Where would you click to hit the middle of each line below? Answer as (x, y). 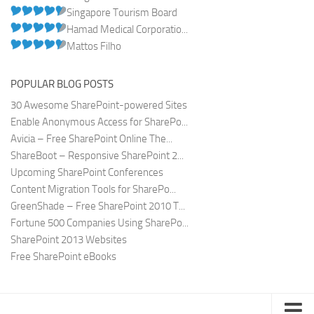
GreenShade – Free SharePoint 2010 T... (98, 206)
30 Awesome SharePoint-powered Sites (99, 105)
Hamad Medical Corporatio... (127, 30)
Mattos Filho (94, 47)
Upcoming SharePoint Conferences (87, 173)
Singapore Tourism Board (122, 13)
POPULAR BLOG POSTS (62, 84)
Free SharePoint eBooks (63, 257)
